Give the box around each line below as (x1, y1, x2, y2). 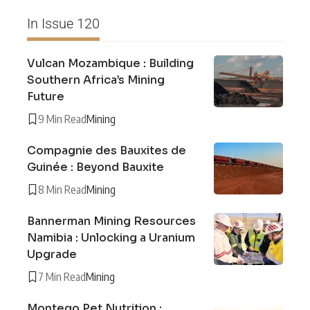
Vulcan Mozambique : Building (27, 55, 194, 71)
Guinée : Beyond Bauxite (27, 159, 164, 174)
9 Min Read (38, 111, 86, 126)
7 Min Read (38, 269, 86, 284)
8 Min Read (38, 182, 86, 197)
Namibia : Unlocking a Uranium (27, 230, 195, 245)
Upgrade (27, 246, 77, 262)
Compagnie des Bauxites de (27, 143, 186, 158)
